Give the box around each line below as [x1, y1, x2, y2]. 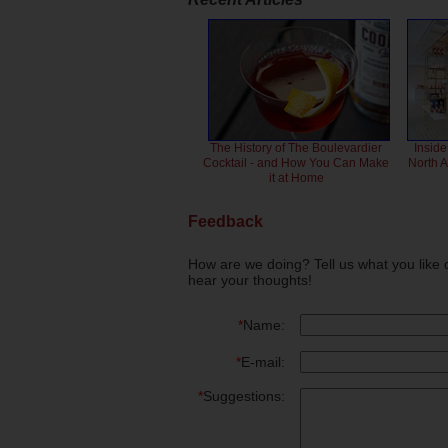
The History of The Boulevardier [210, 141, 383, 156]
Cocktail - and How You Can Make [203, 156, 390, 171]
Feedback [188, 212, 263, 230]
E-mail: [241, 353, 285, 370]
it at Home [268, 171, 324, 186]
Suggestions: [203, 387, 285, 404]
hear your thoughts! [188, 271, 312, 288]
